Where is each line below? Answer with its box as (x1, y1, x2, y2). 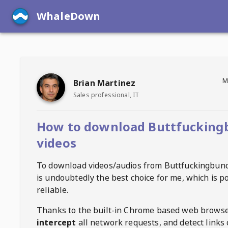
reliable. (37, 184, 69, 195)
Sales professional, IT (73, 90, 139, 99)
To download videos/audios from (37, 160, 164, 171)
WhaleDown (37, 9, 101, 23)
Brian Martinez (73, 77, 136, 89)
